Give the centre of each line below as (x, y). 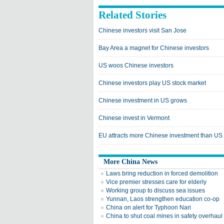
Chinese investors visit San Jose (142, 30)
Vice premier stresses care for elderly (156, 182)
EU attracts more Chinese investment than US (160, 135)
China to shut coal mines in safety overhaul (164, 216)
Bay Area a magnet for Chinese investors (154, 48)
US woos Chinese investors (136, 65)
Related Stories (132, 15)
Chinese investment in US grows (143, 100)
